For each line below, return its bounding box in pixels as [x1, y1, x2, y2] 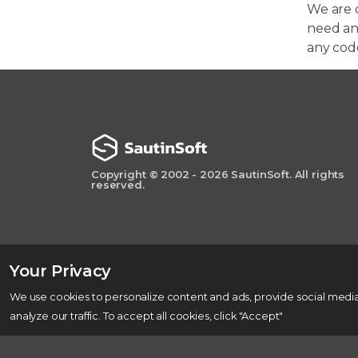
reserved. [91, 178, 145, 192]
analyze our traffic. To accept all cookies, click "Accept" [10, 310, 284, 322]
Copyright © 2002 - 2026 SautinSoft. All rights [91, 168, 345, 181]
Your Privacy [10, 261, 111, 280]
